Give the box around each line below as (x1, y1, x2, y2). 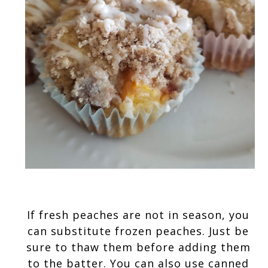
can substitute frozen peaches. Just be (28, 223, 249, 238)
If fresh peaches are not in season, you (27, 207, 249, 222)
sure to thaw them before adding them (26, 239, 251, 254)
